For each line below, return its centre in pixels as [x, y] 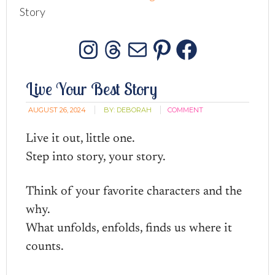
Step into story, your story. [96, 157]
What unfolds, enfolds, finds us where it [129, 228]
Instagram [141, 61]
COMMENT [186, 110]
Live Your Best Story [92, 89]
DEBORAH [134, 110]
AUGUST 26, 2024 [57, 110]
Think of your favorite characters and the [134, 192]
